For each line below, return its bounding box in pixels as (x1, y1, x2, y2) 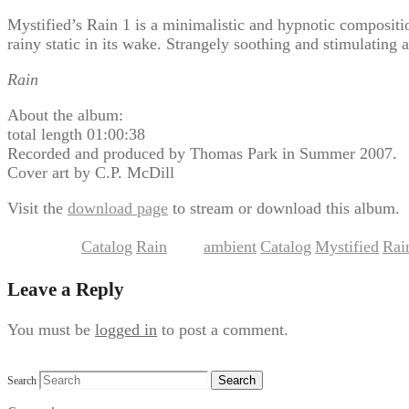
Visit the (7, 199, 68, 217)
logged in (95, 320, 157, 340)
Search (7, 374, 37, 388)
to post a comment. (157, 320, 288, 340)
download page (68, 199, 168, 217)
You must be (7, 320, 95, 340)
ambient (204, 237, 257, 256)
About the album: (7, 106, 123, 124)
